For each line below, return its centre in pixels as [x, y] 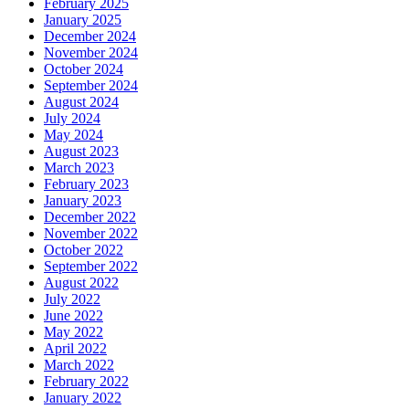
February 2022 [86, 381]
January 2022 [83, 397]
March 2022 [79, 364]
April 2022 [75, 348]
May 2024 [73, 134]
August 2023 [81, 151]
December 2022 [90, 216]
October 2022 [84, 249]
